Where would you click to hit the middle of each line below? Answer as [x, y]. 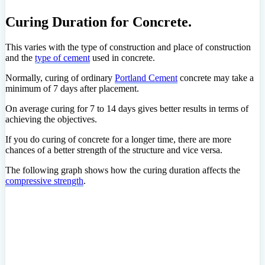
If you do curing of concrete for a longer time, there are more [118, 139]
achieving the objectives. [51, 119]
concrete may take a [216, 78]
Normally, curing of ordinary [60, 78]
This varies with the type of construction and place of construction [128, 47]
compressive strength [44, 181]
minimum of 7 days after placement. [72, 88]
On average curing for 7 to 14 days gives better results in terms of [127, 109]
